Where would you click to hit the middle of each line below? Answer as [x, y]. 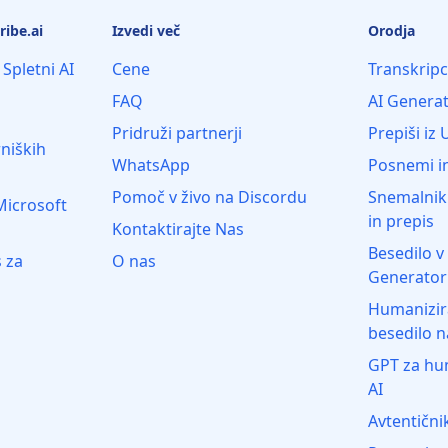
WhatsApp [151, 165]
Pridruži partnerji [177, 133]
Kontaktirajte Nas [178, 229]
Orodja [391, 30]
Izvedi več [146, 30]
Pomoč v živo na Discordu [209, 197]
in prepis [401, 221]
